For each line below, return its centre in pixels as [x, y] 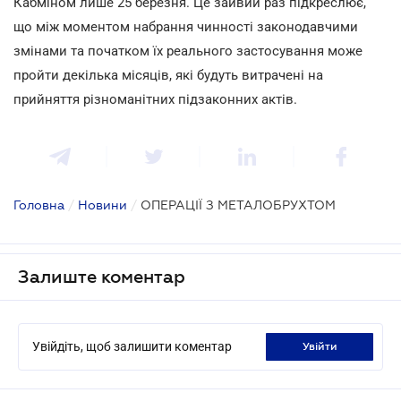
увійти [323, 346]
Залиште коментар [102, 276]
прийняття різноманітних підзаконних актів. [155, 99]
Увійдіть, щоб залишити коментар [132, 346]
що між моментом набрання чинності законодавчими [186, 26]
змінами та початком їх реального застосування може [188, 51]
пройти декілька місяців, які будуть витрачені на [168, 75]
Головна [39, 205]
